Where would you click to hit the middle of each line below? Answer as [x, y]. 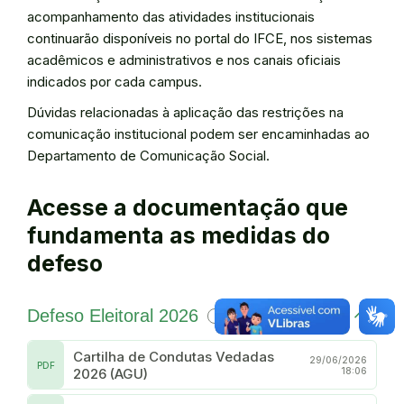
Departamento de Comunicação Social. [148, 156]
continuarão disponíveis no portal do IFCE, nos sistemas [200, 38]
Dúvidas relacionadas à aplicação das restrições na [185, 112]
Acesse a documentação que [188, 207]
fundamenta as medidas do [179, 235]
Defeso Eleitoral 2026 [113, 315]
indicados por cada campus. [115, 82]
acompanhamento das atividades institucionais [171, 17]
